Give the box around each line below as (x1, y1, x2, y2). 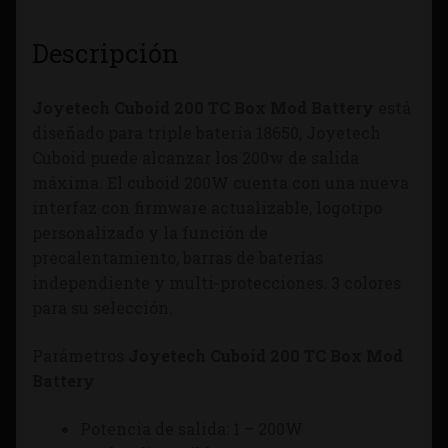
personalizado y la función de (32, 222, 268, 244)
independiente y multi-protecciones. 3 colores (32, 272, 401, 294)
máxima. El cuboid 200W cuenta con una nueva (32, 172, 409, 194)
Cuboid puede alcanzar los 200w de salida (32, 147, 359, 169)
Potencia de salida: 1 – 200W (80, 417, 303, 439)
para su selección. (32, 297, 173, 319)
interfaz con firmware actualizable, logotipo (32, 197, 382, 219)
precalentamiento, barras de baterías (32, 247, 323, 269)
